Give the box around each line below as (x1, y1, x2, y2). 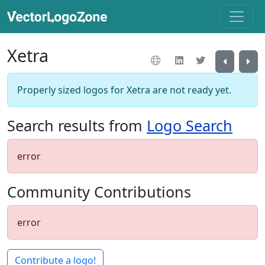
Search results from (7, 115, 147, 135)
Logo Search (147, 115, 232, 135)
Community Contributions (7, 181, 191, 202)
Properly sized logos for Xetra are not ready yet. (17, 83, 231, 96)
